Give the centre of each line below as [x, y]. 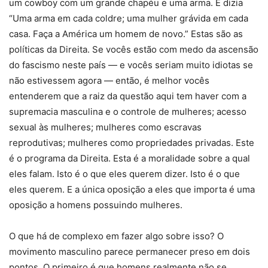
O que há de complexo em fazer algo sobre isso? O [116, 236]
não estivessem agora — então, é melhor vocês [109, 81]
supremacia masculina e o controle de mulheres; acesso [128, 112]
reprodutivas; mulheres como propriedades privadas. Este [132, 143]
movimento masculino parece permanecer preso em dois [130, 252]
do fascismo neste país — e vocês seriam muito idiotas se [131, 65]
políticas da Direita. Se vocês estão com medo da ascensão [134, 50]
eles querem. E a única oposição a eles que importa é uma [132, 190]
